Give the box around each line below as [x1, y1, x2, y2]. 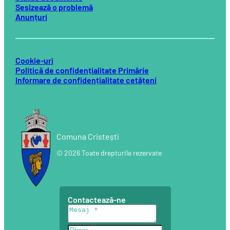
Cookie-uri [15, 55, 53, 66]
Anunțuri [15, 12, 47, 22]
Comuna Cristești [56, 131, 119, 142]
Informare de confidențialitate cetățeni [15, 75, 157, 85]
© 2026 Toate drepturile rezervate [56, 148, 162, 158]
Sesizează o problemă [15, 2, 93, 12]
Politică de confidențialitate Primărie [15, 65, 149, 75]
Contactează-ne [67, 195, 126, 205]
